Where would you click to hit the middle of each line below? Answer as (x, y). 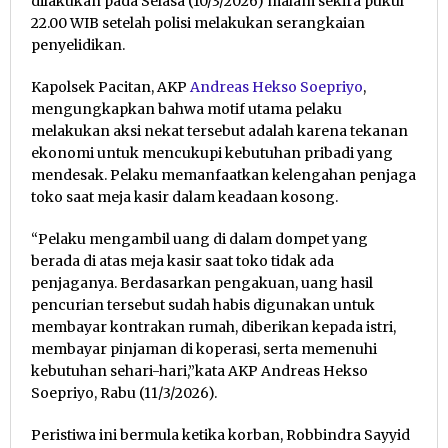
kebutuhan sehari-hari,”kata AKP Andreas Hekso (199, 371)
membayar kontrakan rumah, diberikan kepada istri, (213, 327)
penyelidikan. (78, 45)
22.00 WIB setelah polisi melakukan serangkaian (198, 23)
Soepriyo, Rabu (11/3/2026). (124, 393)
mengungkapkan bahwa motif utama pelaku (186, 109)
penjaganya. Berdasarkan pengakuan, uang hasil (202, 283)
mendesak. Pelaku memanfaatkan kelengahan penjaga (223, 175)
